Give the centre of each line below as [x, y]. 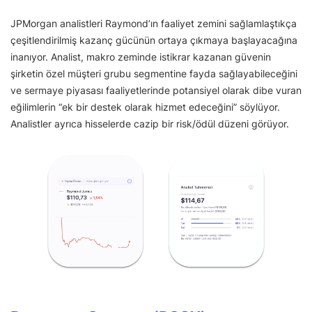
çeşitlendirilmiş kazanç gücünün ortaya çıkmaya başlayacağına [154, 40]
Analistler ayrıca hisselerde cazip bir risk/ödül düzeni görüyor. [150, 123]
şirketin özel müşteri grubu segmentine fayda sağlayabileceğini [154, 73]
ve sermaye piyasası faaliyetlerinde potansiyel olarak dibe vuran [156, 90]
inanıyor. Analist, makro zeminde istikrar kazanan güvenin [141, 56]
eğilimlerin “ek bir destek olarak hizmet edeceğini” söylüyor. [145, 107]
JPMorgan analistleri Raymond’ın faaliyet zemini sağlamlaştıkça [154, 23]
